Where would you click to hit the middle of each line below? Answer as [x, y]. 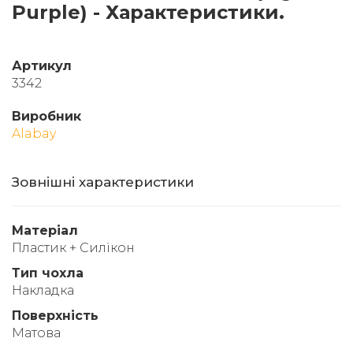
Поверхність [55, 315]
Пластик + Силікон [73, 247]
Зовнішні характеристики [103, 182]
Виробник [46, 116]
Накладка [43, 290]
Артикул [42, 65]
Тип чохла [48, 273]
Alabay [34, 133]
